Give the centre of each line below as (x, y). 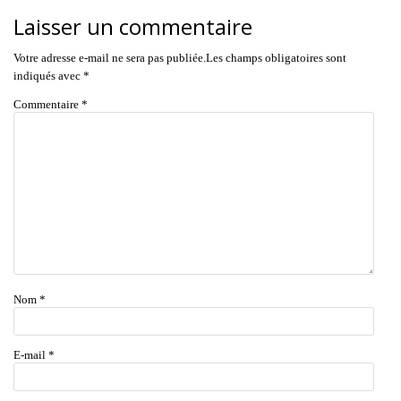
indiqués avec (48, 76)
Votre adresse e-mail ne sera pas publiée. (110, 58)
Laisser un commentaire (133, 26)
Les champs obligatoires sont (276, 58)
